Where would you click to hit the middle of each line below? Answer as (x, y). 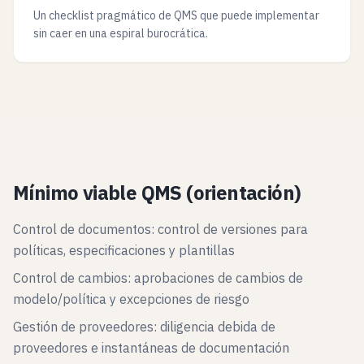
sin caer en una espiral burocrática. (121, 33)
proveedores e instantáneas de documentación (151, 348)
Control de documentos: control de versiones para (160, 229)
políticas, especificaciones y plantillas (124, 250)
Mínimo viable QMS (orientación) (157, 193)
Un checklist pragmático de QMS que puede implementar (176, 15)
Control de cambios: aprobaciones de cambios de (158, 278)
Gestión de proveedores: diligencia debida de (144, 327)
